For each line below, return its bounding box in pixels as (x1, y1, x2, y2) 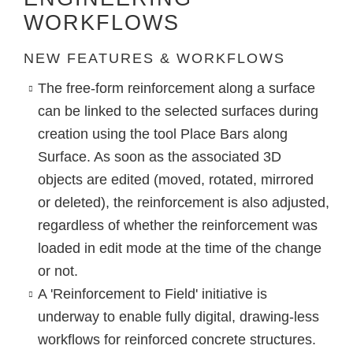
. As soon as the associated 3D (86, 148, 281, 165)
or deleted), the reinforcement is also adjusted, (37, 194, 329, 210)
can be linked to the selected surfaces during (37, 102, 318, 119)
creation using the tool (37, 125, 180, 142)
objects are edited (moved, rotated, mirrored (37, 171, 314, 188)
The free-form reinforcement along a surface (37, 80, 315, 96)
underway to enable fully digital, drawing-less (37, 308, 319, 325)
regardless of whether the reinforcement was (37, 217, 318, 233)
